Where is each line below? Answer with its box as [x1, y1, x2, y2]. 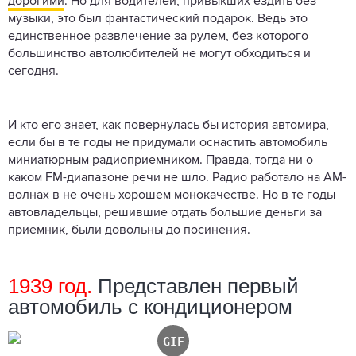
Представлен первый [92, 273, 299, 298]
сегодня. [8, 64, 59, 78]
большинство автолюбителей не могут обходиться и [8, 47, 311, 60]
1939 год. [8, 273, 92, 298]
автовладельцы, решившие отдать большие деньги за [8, 206, 322, 219]
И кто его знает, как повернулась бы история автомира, [8, 118, 329, 132]
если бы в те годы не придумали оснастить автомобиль [8, 136, 327, 149]
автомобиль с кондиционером [8, 294, 292, 319]
